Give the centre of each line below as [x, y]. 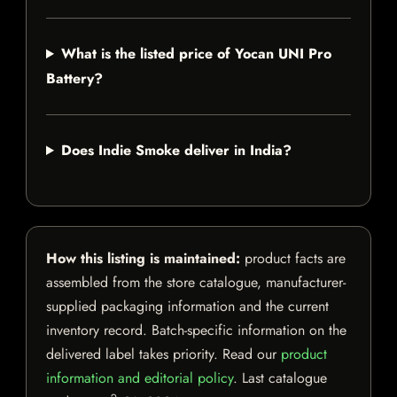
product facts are [293, 259]
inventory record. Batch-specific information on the [196, 331]
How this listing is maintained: [143, 259]
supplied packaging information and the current [187, 307]
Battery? [74, 79]
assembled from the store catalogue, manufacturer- [196, 283]
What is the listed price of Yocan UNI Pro [196, 54]
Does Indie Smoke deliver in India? [176, 151]
